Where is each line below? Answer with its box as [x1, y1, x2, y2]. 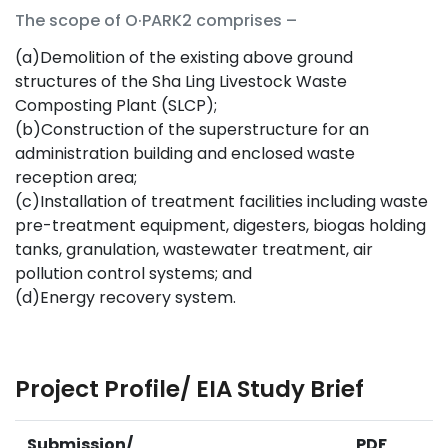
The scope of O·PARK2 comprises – [15, 8, 297, 32]
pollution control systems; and [15, 261, 252, 285]
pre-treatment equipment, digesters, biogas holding [15, 213, 426, 237]
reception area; [15, 165, 137, 189]
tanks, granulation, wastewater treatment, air [15, 237, 373, 261]
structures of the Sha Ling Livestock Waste [15, 69, 347, 93]
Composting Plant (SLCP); [15, 93, 217, 117]
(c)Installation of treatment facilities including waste [15, 189, 428, 213]
